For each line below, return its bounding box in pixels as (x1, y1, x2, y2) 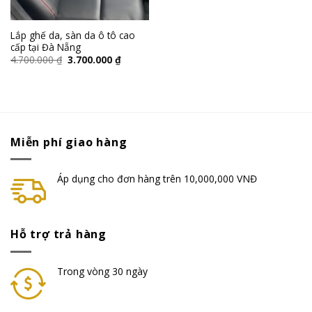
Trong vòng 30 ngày (57, 264, 148, 278)
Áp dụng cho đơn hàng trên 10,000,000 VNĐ (57, 172, 257, 186)
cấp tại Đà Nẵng (10, 40, 81, 54)
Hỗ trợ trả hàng (10, 226, 107, 242)
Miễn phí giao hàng (10, 134, 127, 150)
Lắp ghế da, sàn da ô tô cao (10, 28, 135, 42)
